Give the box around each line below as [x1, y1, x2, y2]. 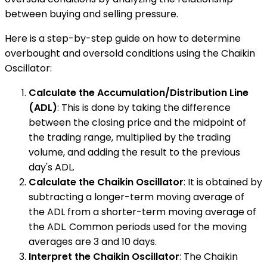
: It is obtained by [184, 175, 262, 189]
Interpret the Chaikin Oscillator [29, 249, 179, 263]
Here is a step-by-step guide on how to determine [5, 31, 241, 45]
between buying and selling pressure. [5, 7, 178, 21]
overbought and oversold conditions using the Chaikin [5, 46, 255, 60]
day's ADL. [29, 160, 74, 174]
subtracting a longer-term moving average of [29, 190, 244, 204]
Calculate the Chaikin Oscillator [29, 175, 184, 189]
